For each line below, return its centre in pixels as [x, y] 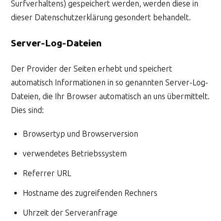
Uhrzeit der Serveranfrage [70, 213]
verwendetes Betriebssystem [75, 154]
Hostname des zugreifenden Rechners [90, 193]
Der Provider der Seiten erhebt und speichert [92, 69]
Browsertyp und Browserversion [81, 134]
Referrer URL [47, 173]
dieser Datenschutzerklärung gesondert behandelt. [101, 17]
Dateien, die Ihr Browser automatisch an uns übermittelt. [110, 96]
